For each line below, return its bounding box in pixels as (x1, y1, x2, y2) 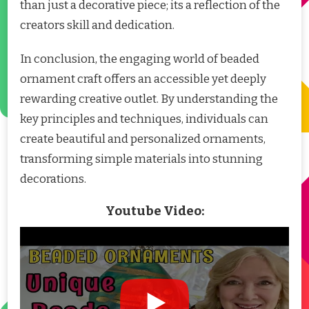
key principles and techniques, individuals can (20, 112, 268, 127)
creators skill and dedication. (20, 18, 175, 33)
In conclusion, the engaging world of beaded (20, 52, 259, 67)
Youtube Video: (105, 203, 204, 219)
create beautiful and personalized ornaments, (20, 132, 266, 147)
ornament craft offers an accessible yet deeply (20, 72, 266, 87)
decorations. (20, 172, 86, 187)
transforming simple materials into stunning (20, 152, 263, 167)
